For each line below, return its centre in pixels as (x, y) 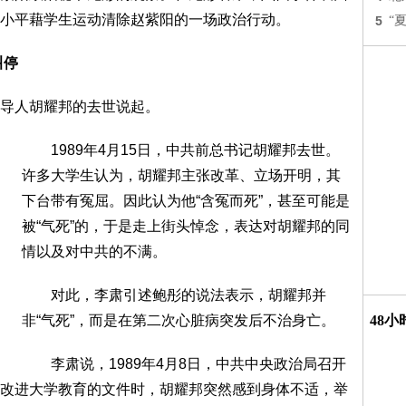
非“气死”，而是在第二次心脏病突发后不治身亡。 (179, 320)
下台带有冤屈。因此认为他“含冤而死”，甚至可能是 (186, 201)
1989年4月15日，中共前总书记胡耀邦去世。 (181, 150)
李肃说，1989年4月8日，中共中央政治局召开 (184, 364)
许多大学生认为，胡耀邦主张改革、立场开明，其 (181, 175)
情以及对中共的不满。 (94, 251)
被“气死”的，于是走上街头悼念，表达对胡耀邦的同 (186, 226)
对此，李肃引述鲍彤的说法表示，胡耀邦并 (174, 295)
